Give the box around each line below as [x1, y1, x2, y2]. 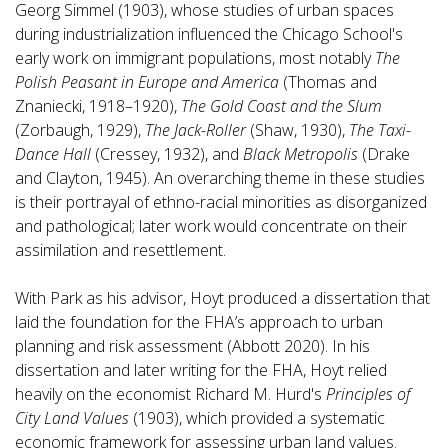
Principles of [326, 383, 411, 405]
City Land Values [15, 407, 133, 429]
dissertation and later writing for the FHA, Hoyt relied [15, 359, 387, 381]
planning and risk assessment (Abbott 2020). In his [15, 335, 370, 357]
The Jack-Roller [145, 119, 250, 141]
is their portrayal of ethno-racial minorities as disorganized [15, 191, 427, 213]
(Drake [362, 143, 410, 165]
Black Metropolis [243, 143, 362, 165]
